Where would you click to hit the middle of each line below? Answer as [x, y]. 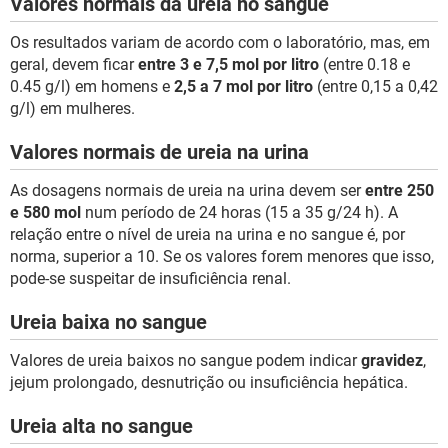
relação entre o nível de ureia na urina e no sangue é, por [207, 234]
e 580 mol [45, 212]
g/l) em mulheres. [72, 108]
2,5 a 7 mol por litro [243, 86]
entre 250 [399, 190]
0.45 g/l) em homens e [92, 86]
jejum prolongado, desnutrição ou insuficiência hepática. [209, 382]
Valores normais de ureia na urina [159, 152]
